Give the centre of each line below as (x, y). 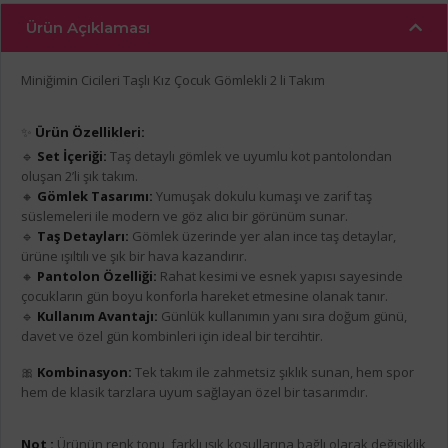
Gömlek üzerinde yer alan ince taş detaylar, (262, 236)
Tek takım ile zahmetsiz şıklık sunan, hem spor (273, 372)
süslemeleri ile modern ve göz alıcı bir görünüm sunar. (184, 216)
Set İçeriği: (72, 156)
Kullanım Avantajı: (97, 316)
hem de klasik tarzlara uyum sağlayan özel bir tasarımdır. (194, 392)
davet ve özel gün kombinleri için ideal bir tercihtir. (172, 336)
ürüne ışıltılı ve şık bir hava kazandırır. (134, 256)
